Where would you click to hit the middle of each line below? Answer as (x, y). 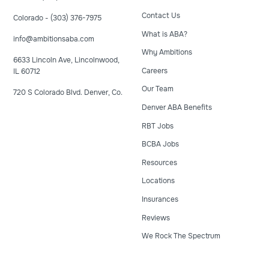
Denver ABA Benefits (177, 108)
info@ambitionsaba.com (54, 39)
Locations (158, 181)
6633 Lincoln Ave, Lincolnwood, (67, 60)
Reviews (156, 218)
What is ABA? (165, 34)
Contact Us (161, 16)
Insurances (160, 200)
